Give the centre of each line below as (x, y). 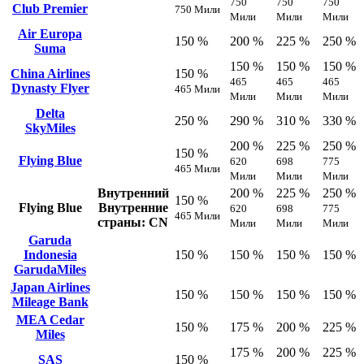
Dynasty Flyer (50, 88)
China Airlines (50, 73)
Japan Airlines (50, 287)
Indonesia (50, 254)
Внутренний (133, 193)
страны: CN (133, 222)
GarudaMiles (50, 269)
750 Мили (197, 9)
